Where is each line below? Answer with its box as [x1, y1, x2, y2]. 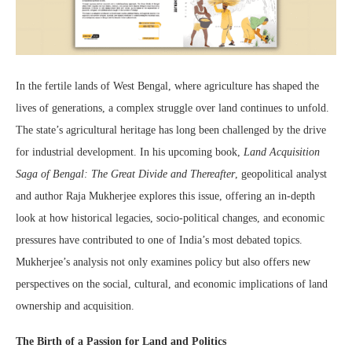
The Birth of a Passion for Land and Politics [16, 335, 226, 348]
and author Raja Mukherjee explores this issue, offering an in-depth [16, 190, 315, 203]
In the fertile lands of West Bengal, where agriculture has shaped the [16, 80, 319, 93]
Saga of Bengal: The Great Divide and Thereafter [16, 168, 235, 181]
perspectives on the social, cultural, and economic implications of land [16, 278, 328, 291]
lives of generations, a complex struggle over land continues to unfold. [16, 102, 329, 115]
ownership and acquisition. [16, 300, 134, 313]
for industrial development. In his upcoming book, [16, 146, 244, 159]
